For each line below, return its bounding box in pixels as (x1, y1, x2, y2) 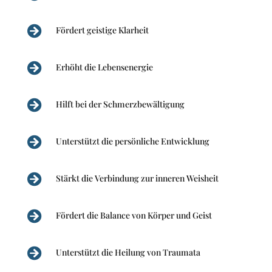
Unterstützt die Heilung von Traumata (55, 246, 200, 258)
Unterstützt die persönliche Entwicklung (55, 135, 209, 147)
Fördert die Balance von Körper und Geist (55, 209, 212, 221)
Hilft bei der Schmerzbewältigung (55, 98, 185, 110)
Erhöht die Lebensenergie (55, 61, 153, 73)
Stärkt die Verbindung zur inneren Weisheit (55, 172, 219, 184)
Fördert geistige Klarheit (55, 24, 149, 36)
